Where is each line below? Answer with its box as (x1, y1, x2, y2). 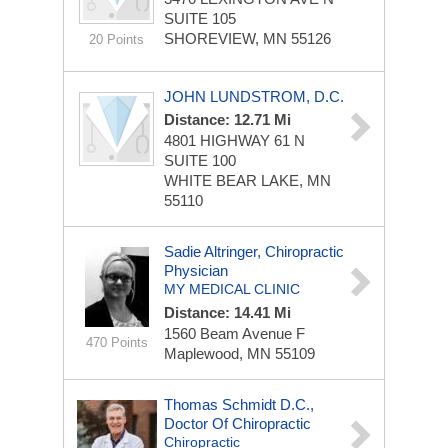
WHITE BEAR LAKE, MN (164, 172, 331, 189)
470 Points (85, 335, 148, 350)
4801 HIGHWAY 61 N (164, 132, 305, 149)
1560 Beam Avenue (164, 325, 296, 342)
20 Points (89, 32, 144, 47)
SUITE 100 (164, 152, 236, 169)
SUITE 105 (164, 10, 236, 27)
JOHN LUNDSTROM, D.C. (164, 88, 344, 105)
